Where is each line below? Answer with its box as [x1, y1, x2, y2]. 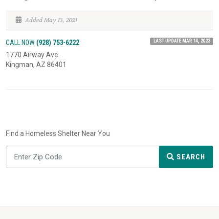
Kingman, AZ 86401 [6, 61, 66, 69]
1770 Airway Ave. [6, 51, 60, 59]
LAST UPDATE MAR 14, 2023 [153, 37, 210, 44]
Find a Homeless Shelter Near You [6, 130, 110, 138]
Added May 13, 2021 [24, 16, 77, 24]
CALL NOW [6, 38, 36, 46]
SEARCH [175, 152, 205, 161]
